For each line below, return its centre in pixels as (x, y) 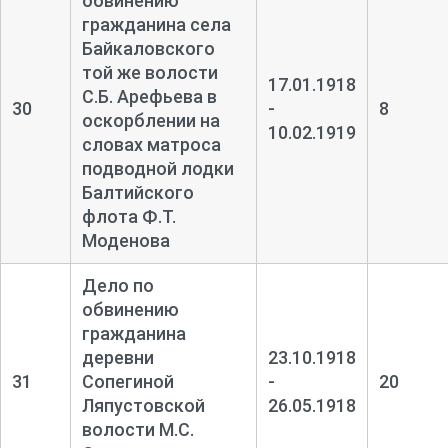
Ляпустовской (143, 405)
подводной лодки (157, 168)
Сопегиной (127, 381)
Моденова (125, 240)
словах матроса (151, 144)
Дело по (117, 285)
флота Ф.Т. (128, 216)
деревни (117, 357)
